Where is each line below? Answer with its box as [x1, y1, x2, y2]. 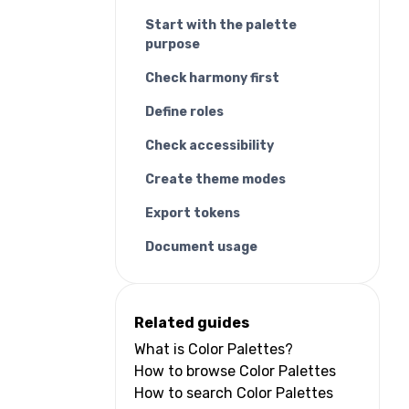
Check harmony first [145, 70, 279, 87]
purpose [145, 37, 200, 53]
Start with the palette [145, 17, 297, 34]
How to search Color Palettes [134, 384, 333, 403]
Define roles [145, 104, 224, 121]
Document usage [145, 239, 257, 256]
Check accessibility [145, 138, 274, 154]
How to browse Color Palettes [134, 362, 336, 381]
